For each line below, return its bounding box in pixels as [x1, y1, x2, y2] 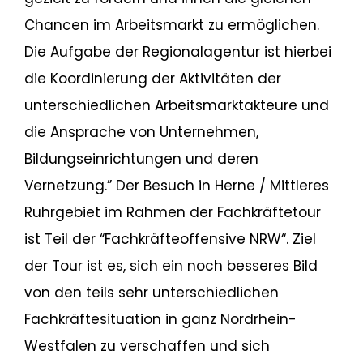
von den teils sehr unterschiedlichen [23, 283, 279, 302]
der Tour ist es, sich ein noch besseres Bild [23, 256, 318, 275]
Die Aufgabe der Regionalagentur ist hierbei [23, 42, 331, 62]
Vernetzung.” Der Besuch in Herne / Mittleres [23, 176, 329, 195]
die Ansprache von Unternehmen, [23, 122, 258, 142]
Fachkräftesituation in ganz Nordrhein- [23, 310, 297, 329]
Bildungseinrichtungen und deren [23, 149, 258, 169]
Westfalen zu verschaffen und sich [23, 336, 270, 356]
